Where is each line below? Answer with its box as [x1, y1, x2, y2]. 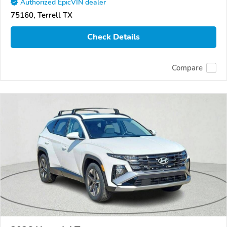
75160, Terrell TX [11, 10, 72, 20]
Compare [172, 63, 203, 73]
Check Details [87, 31, 140, 43]
